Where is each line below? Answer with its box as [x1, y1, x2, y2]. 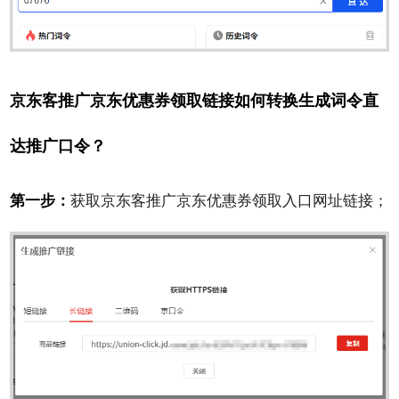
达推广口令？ [10, 134, 107, 156]
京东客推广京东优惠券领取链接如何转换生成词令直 [10, 88, 379, 110]
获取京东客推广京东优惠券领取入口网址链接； [70, 189, 389, 210]
